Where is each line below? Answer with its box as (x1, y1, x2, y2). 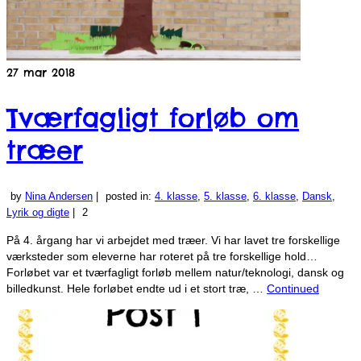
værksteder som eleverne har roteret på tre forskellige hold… (6, 249, 317, 263)
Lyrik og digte (6, 205, 69, 218)
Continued (267, 281, 319, 295)
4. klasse (155, 189, 197, 202)
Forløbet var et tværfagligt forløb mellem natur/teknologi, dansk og (6, 265, 344, 279)
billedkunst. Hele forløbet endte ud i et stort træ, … (6, 281, 267, 295)
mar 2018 (19, 65, 75, 81)
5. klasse (204, 189, 247, 202)
